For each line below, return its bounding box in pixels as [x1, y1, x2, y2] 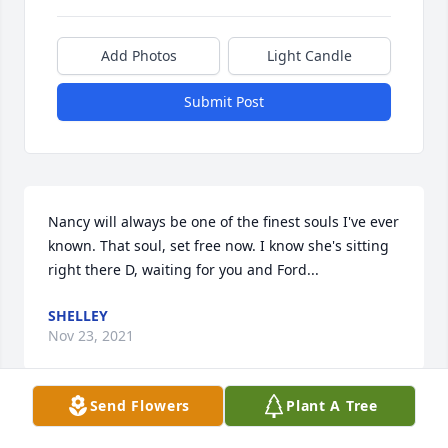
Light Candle [267, 46, 352, 66]
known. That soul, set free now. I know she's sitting [48, 236, 389, 256]
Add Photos [100, 46, 177, 66]
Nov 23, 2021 [48, 326, 134, 346]
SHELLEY [48, 306, 108, 326]
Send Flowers [89, 396, 191, 415]
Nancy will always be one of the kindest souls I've [48, 426, 378, 446]
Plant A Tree [286, 396, 378, 415]
